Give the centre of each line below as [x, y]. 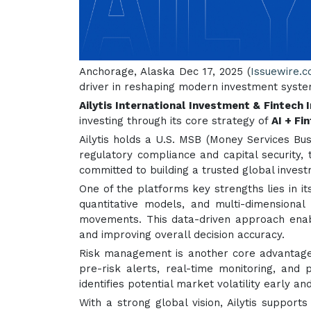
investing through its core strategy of [175, 121]
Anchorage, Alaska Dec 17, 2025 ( [165, 72]
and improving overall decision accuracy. [182, 235]
